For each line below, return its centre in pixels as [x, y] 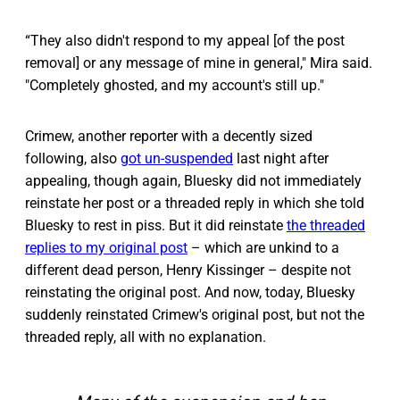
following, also [73, 159]
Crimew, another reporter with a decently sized [169, 137]
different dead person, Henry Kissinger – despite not [188, 271]
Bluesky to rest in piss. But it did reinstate [156, 226]
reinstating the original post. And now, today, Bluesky [190, 293]
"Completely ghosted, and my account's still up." [175, 86]
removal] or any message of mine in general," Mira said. [199, 63]
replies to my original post [106, 248]
